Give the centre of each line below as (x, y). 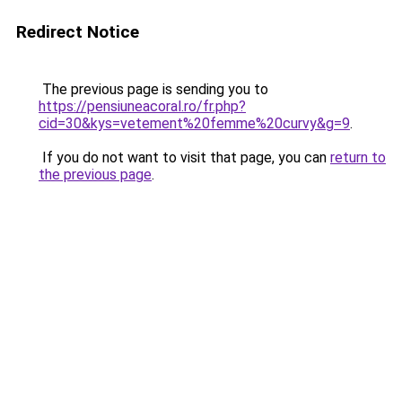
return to (358, 157)
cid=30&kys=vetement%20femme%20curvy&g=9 (194, 123)
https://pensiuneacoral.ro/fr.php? (142, 106)
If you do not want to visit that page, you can (184, 157)
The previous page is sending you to (153, 89)
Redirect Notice (78, 32)
